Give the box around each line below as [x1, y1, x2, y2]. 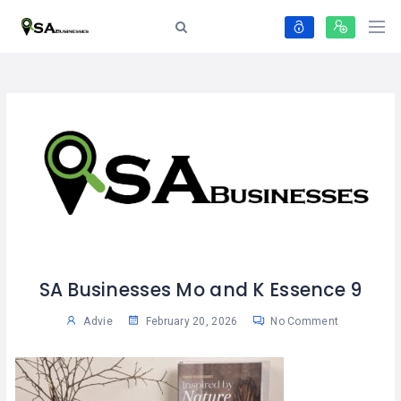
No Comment [268, 315, 339, 328]
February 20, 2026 [142, 315, 238, 328]
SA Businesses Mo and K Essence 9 [38, 277, 363, 303]
